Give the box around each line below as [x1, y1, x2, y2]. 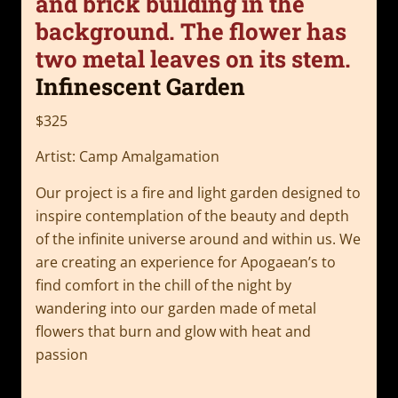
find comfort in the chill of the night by [36, 275, 291, 295]
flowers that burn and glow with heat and [36, 321, 311, 341]
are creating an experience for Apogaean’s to [36, 251, 336, 272]
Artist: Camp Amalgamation [36, 147, 219, 167]
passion [36, 344, 88, 364]
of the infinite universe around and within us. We [36, 228, 361, 249]
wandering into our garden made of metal [36, 298, 316, 318]
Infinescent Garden [36, 71, 245, 102]
